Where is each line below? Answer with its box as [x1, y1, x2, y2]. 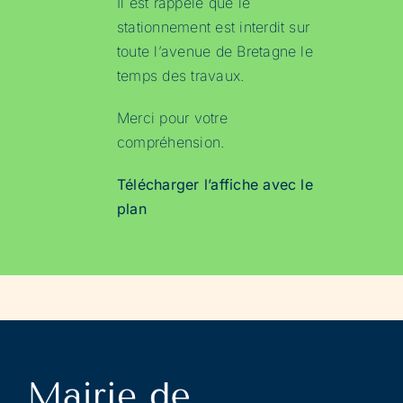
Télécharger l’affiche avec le [116, 175, 313, 194]
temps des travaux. [116, 67, 245, 85]
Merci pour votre [116, 109, 228, 128]
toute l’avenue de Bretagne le [116, 42, 313, 61]
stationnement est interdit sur [116, 18, 310, 37]
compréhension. [116, 133, 225, 152]
